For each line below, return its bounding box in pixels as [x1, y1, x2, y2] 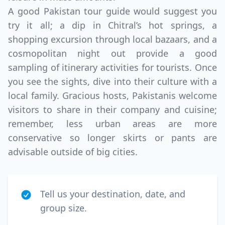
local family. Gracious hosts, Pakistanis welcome [8, 89, 217, 101]
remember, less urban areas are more [8, 118, 217, 130]
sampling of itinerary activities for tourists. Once [8, 61, 217, 73]
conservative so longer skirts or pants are [8, 132, 217, 144]
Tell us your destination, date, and [40, 188, 185, 200]
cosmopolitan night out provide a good [8, 47, 217, 59]
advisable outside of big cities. [8, 146, 145, 158]
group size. [40, 202, 87, 214]
